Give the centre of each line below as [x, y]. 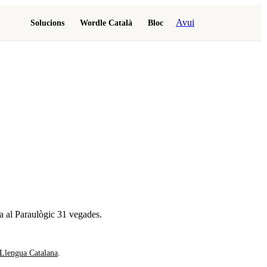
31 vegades [78, 215]
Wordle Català [106, 22]
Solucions [47, 22]
